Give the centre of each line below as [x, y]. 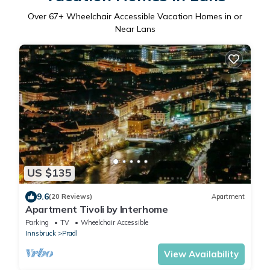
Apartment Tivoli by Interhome [97, 209]
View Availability [201, 254]
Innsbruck [41, 233]
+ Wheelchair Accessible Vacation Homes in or [150, 17]
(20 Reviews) [71, 197]
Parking [37, 222]
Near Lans [135, 29]
